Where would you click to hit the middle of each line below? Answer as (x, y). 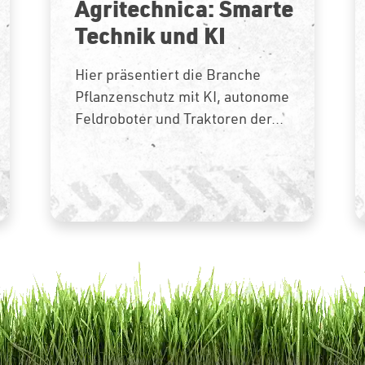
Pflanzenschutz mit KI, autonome (182, 96)
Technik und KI (151, 35)
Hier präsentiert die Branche (168, 74)
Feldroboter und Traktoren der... (180, 118)
